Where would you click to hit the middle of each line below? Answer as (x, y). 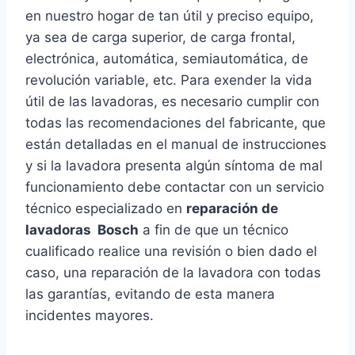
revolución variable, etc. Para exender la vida (169, 80)
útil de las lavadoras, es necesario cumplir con (172, 102)
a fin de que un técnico (214, 230)
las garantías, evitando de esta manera (150, 294)
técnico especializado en (106, 209)
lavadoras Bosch (82, 230)
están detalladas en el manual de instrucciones (176, 145)
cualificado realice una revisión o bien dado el (171, 252)
